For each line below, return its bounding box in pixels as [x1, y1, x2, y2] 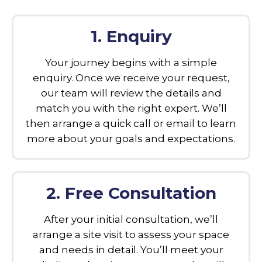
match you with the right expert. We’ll [35, 102, 227, 114]
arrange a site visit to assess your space [33, 228, 229, 240]
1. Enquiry [90, 26, 172, 46]
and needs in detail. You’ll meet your [39, 243, 223, 256]
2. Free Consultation [46, 182, 216, 203]
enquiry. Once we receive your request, [32, 71, 230, 84]
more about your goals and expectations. [27, 132, 235, 144]
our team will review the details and [40, 87, 222, 99]
